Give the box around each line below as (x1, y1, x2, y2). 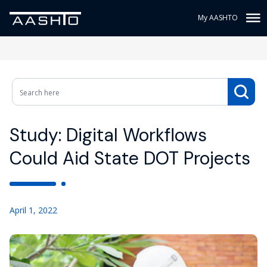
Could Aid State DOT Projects (10, 147, 250, 170)
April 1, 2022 (10, 204, 57, 216)
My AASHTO (198, 13, 238, 23)
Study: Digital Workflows (10, 123, 207, 147)
